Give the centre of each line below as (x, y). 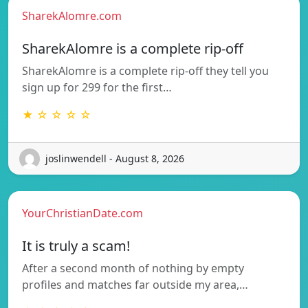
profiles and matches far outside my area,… (135, 284)
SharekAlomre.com (72, 15)
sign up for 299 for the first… (97, 87)
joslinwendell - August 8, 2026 (115, 159)
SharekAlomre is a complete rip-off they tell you (145, 70)
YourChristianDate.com (82, 213)
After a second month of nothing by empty (133, 268)
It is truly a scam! (76, 245)
